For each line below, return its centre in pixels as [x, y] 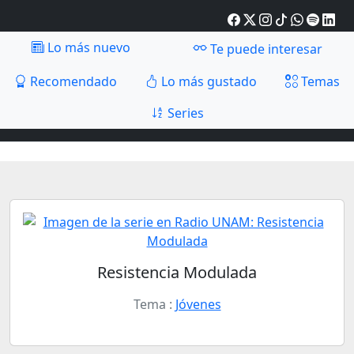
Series [184, 113]
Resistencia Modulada [177, 272]
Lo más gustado [207, 81]
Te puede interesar [265, 49]
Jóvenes [198, 304]
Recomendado [72, 81]
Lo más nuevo [87, 47]
